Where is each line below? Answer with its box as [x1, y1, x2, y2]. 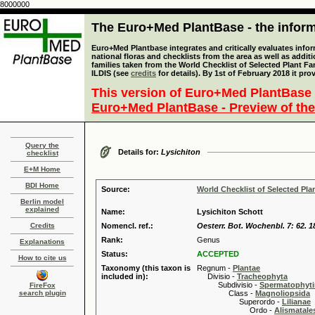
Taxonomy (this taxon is [101, 264, 191, 272]
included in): [101, 272, 148, 281]
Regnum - [197, 264, 233, 272]
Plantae [233, 264, 260, 272]
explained [25, 205, 59, 213]
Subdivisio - [197, 281, 259, 289]
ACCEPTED [197, 250, 239, 258]
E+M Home [24, 165, 60, 173]
